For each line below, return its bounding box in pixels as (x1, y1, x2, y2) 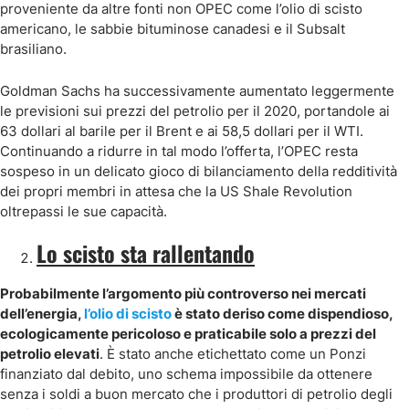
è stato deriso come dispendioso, (172, 305, 393, 322)
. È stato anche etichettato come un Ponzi (100, 345, 366, 362)
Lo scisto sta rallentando (37, 236, 255, 269)
